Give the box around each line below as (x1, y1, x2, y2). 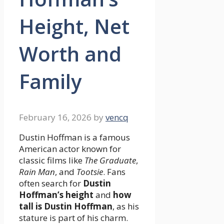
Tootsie (76, 166, 103, 178)
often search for (19, 177, 83, 189)
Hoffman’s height (19, 189, 93, 201)
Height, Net (19, 12, 129, 40)
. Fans (103, 166, 125, 178)
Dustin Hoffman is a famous (19, 131, 130, 143)
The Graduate (84, 154, 136, 166)
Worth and (19, 40, 121, 68)
